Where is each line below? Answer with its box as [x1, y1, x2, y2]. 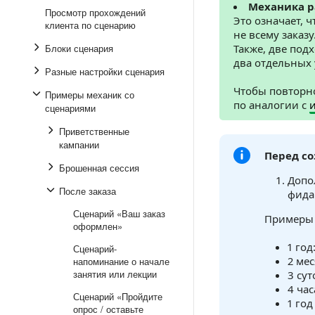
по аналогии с [233, 98, 309, 112]
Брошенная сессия [59, 161, 139, 174]
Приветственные [59, 124, 129, 138]
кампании [59, 138, 99, 151]
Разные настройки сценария [45, 65, 165, 78]
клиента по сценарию [45, 18, 136, 32]
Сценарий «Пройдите [73, 290, 162, 303]
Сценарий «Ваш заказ [73, 207, 165, 220]
